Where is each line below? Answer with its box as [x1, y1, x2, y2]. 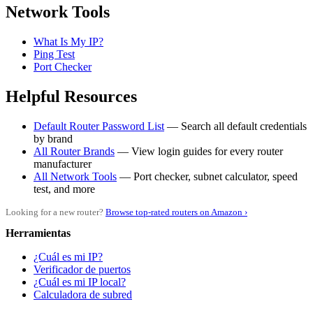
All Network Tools [34, 170, 117, 182]
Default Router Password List [34, 119, 164, 132]
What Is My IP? [34, 36, 103, 48]
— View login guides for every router [115, 145, 283, 157]
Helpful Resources [6, 87, 137, 106]
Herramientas [6, 226, 71, 239]
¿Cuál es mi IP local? [34, 275, 126, 288]
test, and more [34, 182, 95, 195]
